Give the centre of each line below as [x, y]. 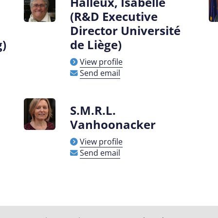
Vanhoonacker [113, 124]
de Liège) [96, 45]
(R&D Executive [114, 16]
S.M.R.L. [93, 110]
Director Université [125, 30]
